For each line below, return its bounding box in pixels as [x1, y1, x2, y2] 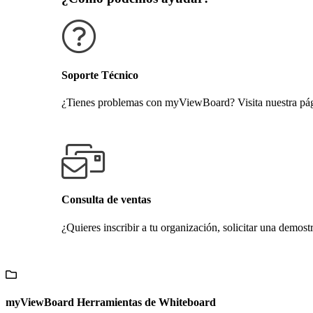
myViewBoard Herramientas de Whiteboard [6, 296, 216, 308]
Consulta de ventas [61, 194, 151, 206]
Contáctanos [61, 245, 116, 257]
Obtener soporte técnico [61, 119, 166, 132]
